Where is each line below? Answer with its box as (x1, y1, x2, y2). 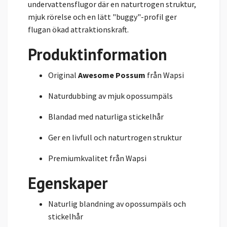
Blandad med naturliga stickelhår (48, 111, 164, 122)
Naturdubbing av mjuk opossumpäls (48, 90, 173, 101)
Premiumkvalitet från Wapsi (48, 153, 146, 163)
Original (48, 69, 78, 80)
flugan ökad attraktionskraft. (28, 24, 129, 34)
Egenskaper (28, 172, 108, 194)
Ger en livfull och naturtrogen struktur (48, 132, 182, 142)
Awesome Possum (78, 69, 145, 80)
